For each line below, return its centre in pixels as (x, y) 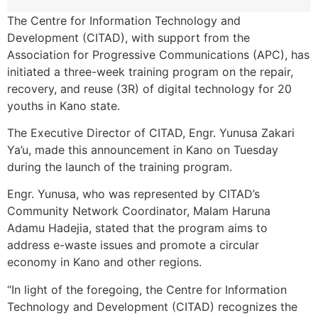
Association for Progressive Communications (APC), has (158, 54)
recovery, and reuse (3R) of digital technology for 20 (149, 88)
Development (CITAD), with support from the (128, 37)
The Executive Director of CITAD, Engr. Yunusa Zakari (151, 132)
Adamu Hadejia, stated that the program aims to (137, 228)
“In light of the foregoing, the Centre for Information (147, 289)
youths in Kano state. (64, 105)
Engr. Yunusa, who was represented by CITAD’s (133, 194)
